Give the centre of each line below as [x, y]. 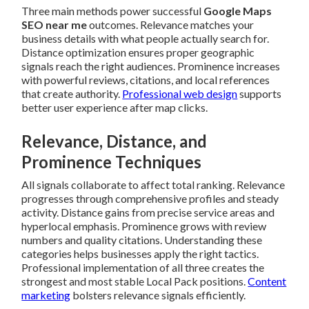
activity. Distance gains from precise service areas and [148, 212]
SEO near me [54, 25]
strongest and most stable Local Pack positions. [135, 281]
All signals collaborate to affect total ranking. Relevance [153, 185]
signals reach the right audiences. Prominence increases [151, 66]
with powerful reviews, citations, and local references [146, 80]
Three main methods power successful [113, 11]
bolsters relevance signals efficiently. [158, 295]
